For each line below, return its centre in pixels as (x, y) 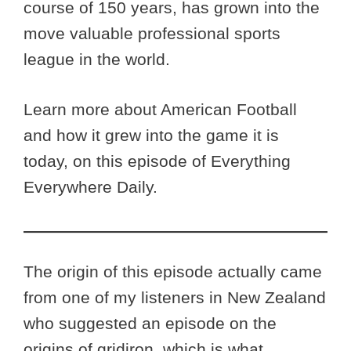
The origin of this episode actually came (173, 271)
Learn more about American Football (160, 110)
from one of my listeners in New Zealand (175, 297)
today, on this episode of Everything (157, 161)
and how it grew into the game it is (151, 136)
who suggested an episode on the (150, 323)
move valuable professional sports (152, 33)
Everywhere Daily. (90, 187)
